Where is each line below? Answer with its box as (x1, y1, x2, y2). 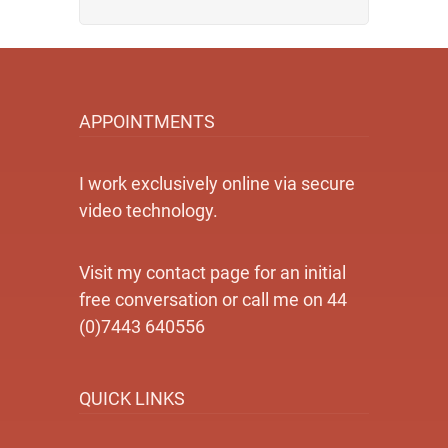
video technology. (79, 200, 218, 221)
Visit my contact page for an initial (79, 262, 346, 283)
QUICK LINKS (79, 388, 185, 409)
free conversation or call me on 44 (79, 289, 347, 310)
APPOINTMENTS (79, 111, 215, 132)
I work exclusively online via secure (79, 173, 355, 194)
